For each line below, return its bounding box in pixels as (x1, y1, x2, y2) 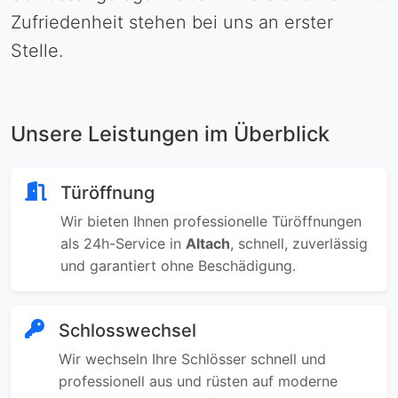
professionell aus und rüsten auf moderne (59, 372, 338, 390)
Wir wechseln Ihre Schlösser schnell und (59, 350, 326, 368)
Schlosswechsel (59, 320, 196, 341)
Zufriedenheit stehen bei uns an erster (11, 12, 333, 33)
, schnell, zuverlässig (230, 235, 368, 252)
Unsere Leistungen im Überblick (11, 121, 330, 147)
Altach (186, 235, 230, 252)
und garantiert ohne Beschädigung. (60, 257, 296, 275)
